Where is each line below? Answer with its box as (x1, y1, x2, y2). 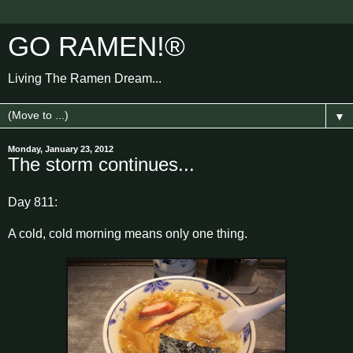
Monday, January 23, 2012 (8, 144, 113, 154)
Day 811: (8, 195, 58, 209)
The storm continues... (8, 154, 195, 175)
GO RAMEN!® (8, 32, 185, 61)
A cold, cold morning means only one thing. (8, 226, 247, 240)
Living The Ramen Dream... (8, 72, 162, 85)
